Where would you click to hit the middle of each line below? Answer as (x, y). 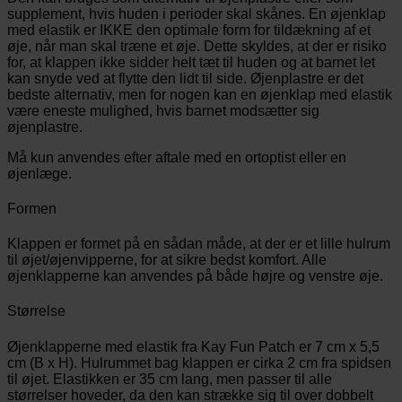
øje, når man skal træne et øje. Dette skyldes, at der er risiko (197, 46)
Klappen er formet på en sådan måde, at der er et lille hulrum (199, 244)
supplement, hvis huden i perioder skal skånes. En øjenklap (197, 13)
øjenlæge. (39, 173)
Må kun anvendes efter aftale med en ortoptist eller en (177, 157)
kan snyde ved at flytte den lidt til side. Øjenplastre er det (185, 78)
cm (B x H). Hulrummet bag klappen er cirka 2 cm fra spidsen (199, 363)
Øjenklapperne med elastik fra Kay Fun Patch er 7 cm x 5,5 (193, 346)
